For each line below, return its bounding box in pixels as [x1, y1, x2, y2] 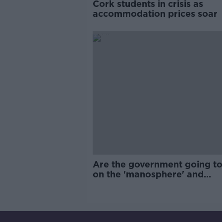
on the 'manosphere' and [92, 169, 204, 179]
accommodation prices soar [92, 8, 218, 19]
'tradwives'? [92, 179, 147, 189]
